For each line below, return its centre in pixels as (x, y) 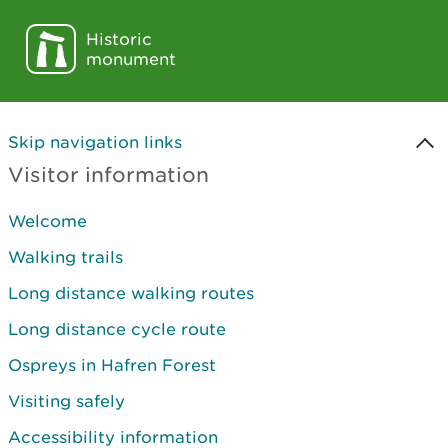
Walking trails (65, 257)
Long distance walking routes (131, 293)
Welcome (47, 221)
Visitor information (108, 174)
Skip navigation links (95, 142)
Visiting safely (66, 401)
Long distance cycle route (117, 329)
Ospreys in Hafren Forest (112, 365)
